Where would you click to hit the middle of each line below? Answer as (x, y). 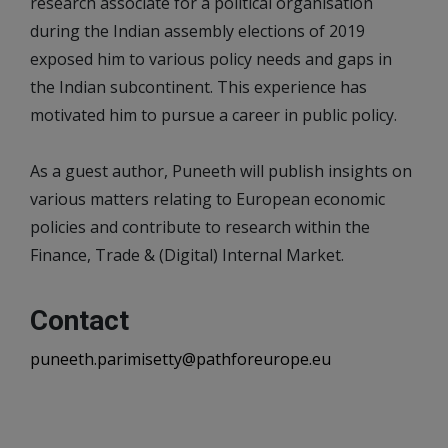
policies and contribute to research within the (200, 227)
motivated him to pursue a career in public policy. (213, 115)
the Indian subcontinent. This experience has (198, 87)
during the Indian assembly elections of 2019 (197, 31)
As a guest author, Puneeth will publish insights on (221, 171)
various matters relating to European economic (207, 199)
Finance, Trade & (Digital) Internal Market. (187, 255)
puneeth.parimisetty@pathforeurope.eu (180, 359)
